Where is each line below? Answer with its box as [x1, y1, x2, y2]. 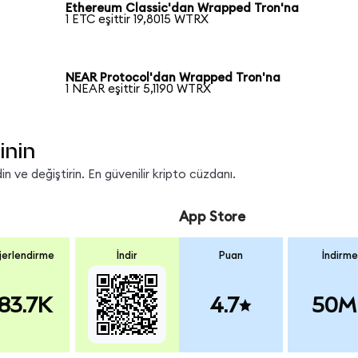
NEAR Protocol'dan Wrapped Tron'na [66, 72, 281, 85]
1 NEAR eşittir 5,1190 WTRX [66, 83, 212, 96]
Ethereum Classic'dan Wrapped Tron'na [66, 2, 300, 14]
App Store [178, 209, 245, 224]
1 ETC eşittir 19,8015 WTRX [66, 13, 209, 26]
